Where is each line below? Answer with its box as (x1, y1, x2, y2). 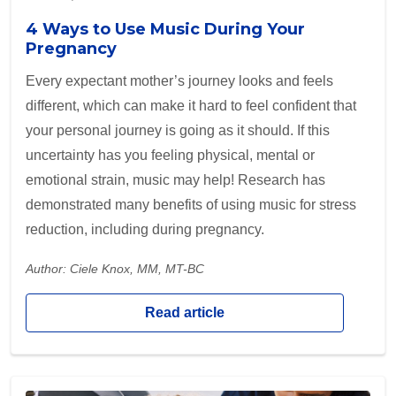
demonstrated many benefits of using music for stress (26, 197, 356, 213)
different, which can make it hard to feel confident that (26, 98, 356, 114)
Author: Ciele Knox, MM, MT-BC (26, 262, 204, 277)
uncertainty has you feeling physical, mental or (26, 148, 315, 164)
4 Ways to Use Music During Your (26, 19, 305, 40)
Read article (145, 305, 225, 321)
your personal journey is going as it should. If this (26, 123, 330, 139)
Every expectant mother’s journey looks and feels (26, 73, 333, 89)
